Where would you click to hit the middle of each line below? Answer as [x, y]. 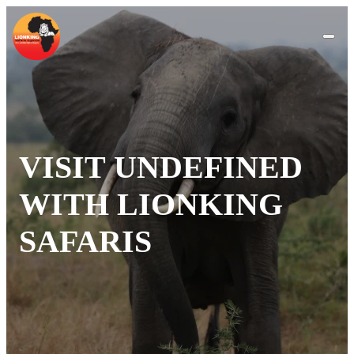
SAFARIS [85, 241]
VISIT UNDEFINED [161, 167]
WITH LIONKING [151, 204]
